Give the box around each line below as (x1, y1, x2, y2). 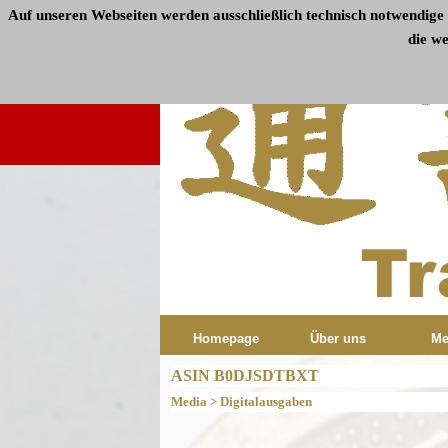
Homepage (192, 331, 259, 346)
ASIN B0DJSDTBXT (171, 367, 319, 384)
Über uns (309, 331, 366, 346)
